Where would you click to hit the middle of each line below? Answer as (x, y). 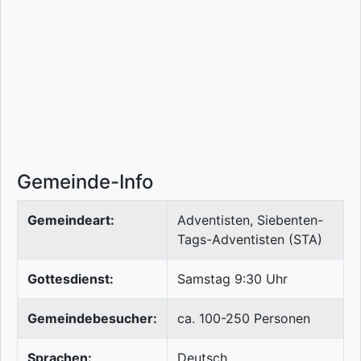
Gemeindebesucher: (92, 319)
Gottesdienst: (71, 279)
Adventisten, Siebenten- (250, 220)
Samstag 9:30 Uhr (232, 279)
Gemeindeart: (71, 220)
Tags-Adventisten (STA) (250, 240)
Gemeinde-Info (85, 182)
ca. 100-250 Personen (244, 319)
